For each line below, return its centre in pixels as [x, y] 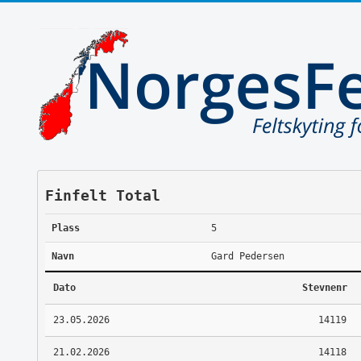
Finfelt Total [102, 195]
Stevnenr [324, 287]
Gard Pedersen [247, 256]
